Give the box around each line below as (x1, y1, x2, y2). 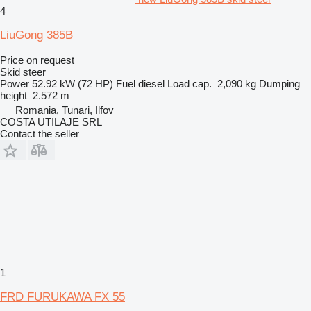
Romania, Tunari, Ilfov (15, 103, 114, 116)
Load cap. (167, 77, 212, 90)
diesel (138, 77, 165, 90)
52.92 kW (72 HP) (32, 77, 113, 90)
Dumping (259, 77, 300, 90)
